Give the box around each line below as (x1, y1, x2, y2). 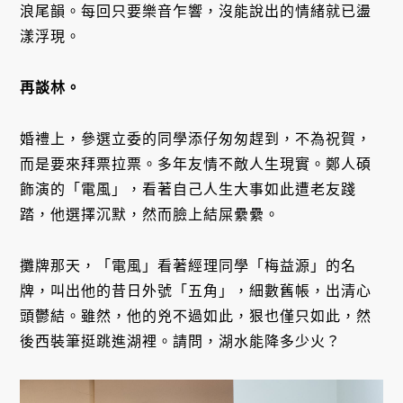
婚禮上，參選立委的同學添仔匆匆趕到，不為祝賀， (20, 130, 372, 147)
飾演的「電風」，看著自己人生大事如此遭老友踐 (20, 181, 357, 197)
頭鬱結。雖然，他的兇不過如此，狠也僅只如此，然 (20, 308, 372, 324)
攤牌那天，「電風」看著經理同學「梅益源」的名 (20, 257, 357, 273)
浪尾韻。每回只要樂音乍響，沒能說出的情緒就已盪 (20, 4, 372, 20)
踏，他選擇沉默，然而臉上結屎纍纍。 (20, 206, 281, 222)
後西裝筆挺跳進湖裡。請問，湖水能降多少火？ (20, 333, 342, 349)
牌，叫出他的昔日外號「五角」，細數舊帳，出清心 (20, 282, 372, 299)
